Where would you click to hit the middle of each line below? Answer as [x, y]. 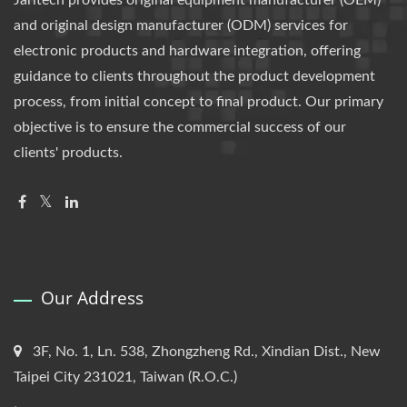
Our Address [92, 298]
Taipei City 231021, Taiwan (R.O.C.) [125, 377]
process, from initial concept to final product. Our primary [199, 102]
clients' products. [68, 153]
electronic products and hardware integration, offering [187, 51]
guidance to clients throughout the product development [194, 76]
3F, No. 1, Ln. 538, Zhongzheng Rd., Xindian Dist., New [207, 352]
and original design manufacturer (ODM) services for [181, 25]
